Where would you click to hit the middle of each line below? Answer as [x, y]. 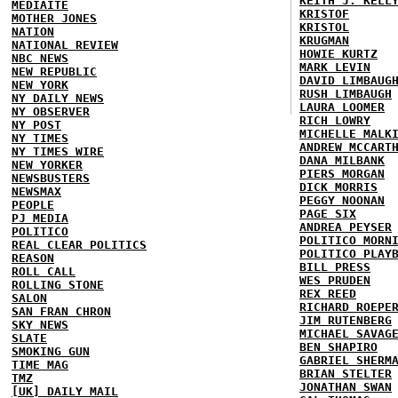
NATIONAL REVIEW [65, 44]
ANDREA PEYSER [346, 227]
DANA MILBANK [342, 160]
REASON [33, 258]
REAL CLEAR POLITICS [79, 244]
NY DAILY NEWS [58, 98]
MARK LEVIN [335, 67]
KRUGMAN [324, 40]
